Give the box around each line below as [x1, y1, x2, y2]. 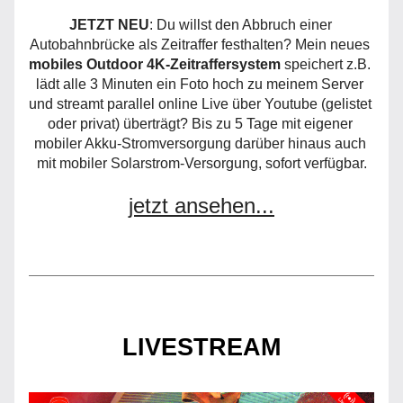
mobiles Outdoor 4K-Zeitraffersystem [29, 57, 281, 72]
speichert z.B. [281, 57, 371, 72]
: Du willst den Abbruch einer [148, 17, 332, 32]
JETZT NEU [68, 17, 149, 32]
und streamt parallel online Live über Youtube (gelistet [29, 96, 372, 112]
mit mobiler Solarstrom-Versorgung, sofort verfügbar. [36, 156, 367, 171]
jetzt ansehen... [129, 193, 274, 218]
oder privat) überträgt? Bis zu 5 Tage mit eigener [47, 116, 353, 131]
